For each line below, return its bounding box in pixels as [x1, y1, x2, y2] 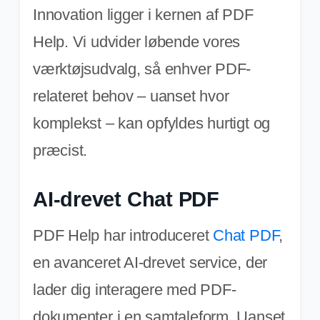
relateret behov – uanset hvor [33, 86, 229, 105]
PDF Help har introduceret [33, 226, 214, 244]
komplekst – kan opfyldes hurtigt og [33, 114, 271, 132]
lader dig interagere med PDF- [33, 280, 236, 299]
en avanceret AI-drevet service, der [33, 253, 268, 271]
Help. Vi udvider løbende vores [33, 32, 241, 51]
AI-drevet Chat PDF [33, 187, 219, 211]
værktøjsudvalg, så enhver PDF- [33, 59, 251, 78]
